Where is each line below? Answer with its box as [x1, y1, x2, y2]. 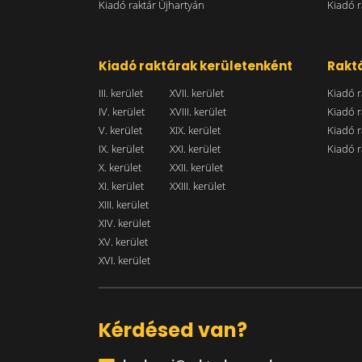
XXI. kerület [169, 141, 221, 156]
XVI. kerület [99, 252, 150, 267]
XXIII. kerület [169, 178, 225, 193]
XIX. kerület [169, 122, 221, 137]
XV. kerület [99, 234, 148, 249]
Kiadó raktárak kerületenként [99, 57, 293, 74]
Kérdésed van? [99, 316, 247, 343]
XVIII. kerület [169, 103, 226, 119]
